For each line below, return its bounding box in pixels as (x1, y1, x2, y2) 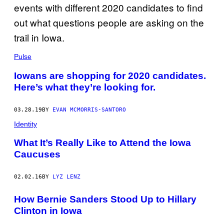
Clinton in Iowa (14, 205, 82, 216)
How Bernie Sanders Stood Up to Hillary (14, 193, 196, 204)
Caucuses (14, 149, 60, 160)
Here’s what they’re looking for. (14, 81, 155, 92)
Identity (14, 119, 37, 128)
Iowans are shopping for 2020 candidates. (14, 70, 206, 81)
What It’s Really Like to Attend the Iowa (14, 137, 191, 148)
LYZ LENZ (52, 173, 80, 180)
